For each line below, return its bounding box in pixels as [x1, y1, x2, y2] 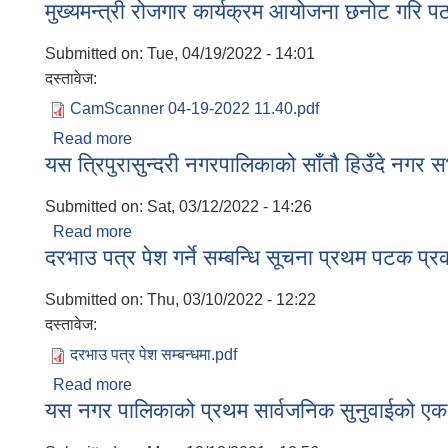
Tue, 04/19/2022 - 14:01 [147, 45, 315, 62]
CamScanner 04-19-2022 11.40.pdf [70, 100, 319, 117]
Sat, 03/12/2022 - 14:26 [147, 198, 312, 215]
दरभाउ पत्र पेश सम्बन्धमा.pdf [70, 346, 237, 363]
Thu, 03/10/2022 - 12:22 [147, 291, 316, 308]
